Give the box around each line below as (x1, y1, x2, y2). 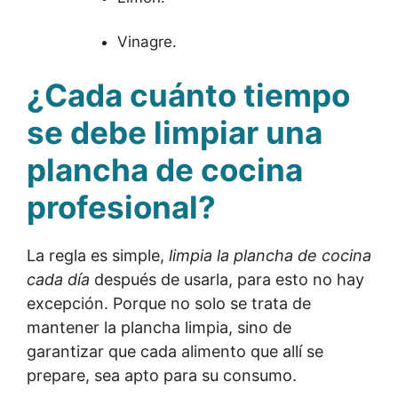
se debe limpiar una (27, 113, 322, 151)
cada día (27, 269, 90, 289)
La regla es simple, (27, 245, 169, 265)
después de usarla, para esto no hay (90, 269, 364, 289)
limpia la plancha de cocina (169, 245, 371, 265)
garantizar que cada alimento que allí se (27, 341, 323, 361)
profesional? (27, 187, 216, 226)
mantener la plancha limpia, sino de (27, 317, 291, 337)
